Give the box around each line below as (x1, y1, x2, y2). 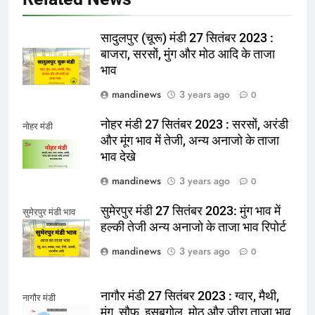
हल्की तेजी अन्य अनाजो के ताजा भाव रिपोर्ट (101, 220, 286, 235)
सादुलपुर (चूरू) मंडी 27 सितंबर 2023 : (101, 31, 274, 46)
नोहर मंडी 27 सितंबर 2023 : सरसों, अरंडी (101, 117, 288, 132)
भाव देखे (101, 150, 136, 165)
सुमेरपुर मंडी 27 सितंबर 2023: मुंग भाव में (101, 204, 281, 219)
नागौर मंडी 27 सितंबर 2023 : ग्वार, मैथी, (101, 288, 279, 303)
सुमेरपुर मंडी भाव (22, 207, 75, 218)
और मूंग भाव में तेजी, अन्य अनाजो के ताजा (101, 134, 279, 148)
